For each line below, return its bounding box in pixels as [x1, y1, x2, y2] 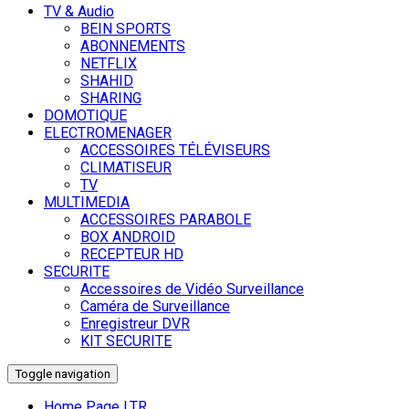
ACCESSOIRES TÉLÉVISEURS [80, 142, 270, 160]
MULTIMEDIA [44, 194, 130, 212]
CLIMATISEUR [80, 159, 172, 177]
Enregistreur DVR [80, 315, 190, 333]
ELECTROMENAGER [44, 124, 172, 142]
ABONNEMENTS [80, 37, 185, 56]
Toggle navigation [15, 367, 110, 382]
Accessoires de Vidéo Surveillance [80, 280, 304, 299]
